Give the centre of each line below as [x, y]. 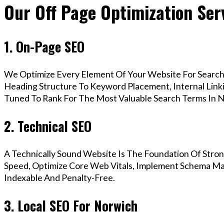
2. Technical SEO [48, 126]
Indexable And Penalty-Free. [59, 178]
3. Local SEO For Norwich [71, 205]
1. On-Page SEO [44, 46]
